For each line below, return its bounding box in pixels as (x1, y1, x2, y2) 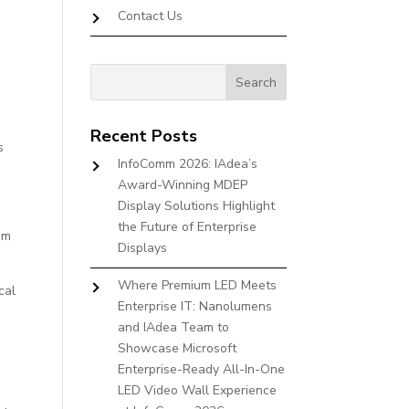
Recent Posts (89, 125, 197, 147)
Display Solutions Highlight (117, 197, 275, 215)
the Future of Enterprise (117, 218, 257, 236)
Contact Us (117, 7, 183, 25)
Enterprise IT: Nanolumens (117, 298, 272, 315)
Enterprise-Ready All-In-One (117, 361, 285, 378)
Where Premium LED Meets (117, 277, 277, 294)
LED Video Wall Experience (117, 382, 277, 399)
